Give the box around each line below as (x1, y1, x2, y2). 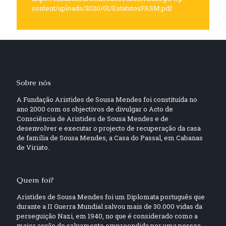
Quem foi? (17, 175, 53, 185)
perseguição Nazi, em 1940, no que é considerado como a (17, 211, 198, 220)
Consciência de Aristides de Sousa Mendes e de (17, 114, 168, 123)
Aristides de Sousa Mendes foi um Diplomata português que (17, 192, 205, 201)
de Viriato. (17, 143, 49, 152)
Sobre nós (17, 78, 51, 87)
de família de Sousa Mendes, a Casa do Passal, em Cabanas (17, 133, 203, 142)
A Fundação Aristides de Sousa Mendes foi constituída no (17, 95, 197, 104)
